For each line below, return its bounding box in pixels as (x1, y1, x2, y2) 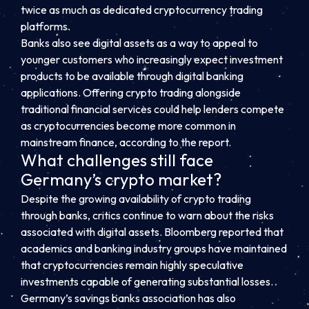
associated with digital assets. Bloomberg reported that (21, 225, 283, 239)
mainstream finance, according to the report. (21, 134, 231, 149)
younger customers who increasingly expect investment (21, 52, 283, 66)
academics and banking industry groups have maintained (21, 241, 287, 256)
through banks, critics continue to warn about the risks (21, 208, 274, 223)
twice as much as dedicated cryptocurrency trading (21, 2, 263, 17)
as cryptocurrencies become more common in (21, 118, 236, 132)
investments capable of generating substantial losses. (21, 275, 273, 289)
